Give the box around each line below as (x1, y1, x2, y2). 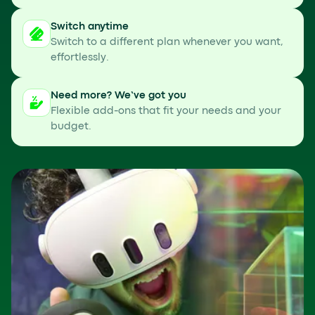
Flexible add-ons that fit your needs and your (51, 107, 281, 116)
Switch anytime (51, 22, 129, 32)
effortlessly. (51, 53, 109, 63)
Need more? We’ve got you (51, 91, 186, 101)
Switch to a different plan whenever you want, (51, 38, 283, 47)
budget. (51, 122, 91, 131)
